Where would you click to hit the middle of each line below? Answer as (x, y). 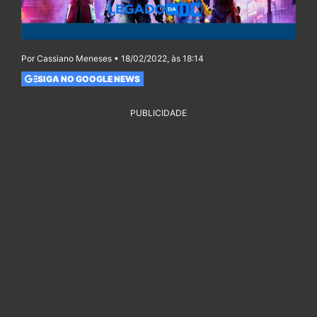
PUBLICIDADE (158, 113)
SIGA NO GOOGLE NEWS (88, 79)
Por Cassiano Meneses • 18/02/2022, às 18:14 (113, 59)
